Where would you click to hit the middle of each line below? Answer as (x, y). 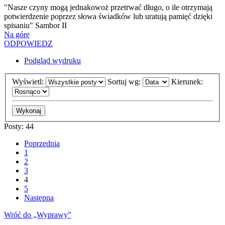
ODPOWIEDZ (28, 44)
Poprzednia (42, 143)
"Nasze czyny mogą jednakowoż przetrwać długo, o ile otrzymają (108, 8)
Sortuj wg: (125, 81)
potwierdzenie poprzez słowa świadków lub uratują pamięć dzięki (108, 17)
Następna (39, 197)
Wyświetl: (29, 81)
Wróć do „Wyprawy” (38, 214)
